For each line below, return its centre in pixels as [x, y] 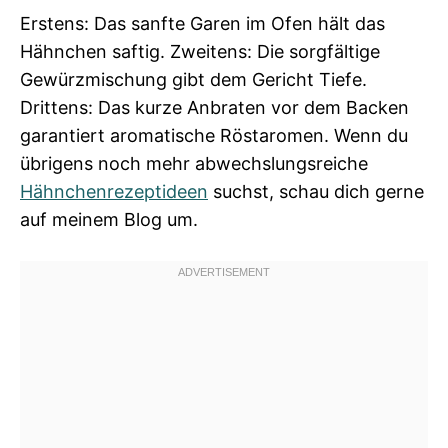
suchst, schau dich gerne [316, 191]
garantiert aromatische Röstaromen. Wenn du [214, 135]
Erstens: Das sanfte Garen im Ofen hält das [202, 23]
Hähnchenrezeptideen [114, 191]
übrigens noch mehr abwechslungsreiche [194, 163]
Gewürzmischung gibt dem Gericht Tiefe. [193, 79]
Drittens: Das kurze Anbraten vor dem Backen [214, 107]
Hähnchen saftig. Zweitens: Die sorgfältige [200, 51]
